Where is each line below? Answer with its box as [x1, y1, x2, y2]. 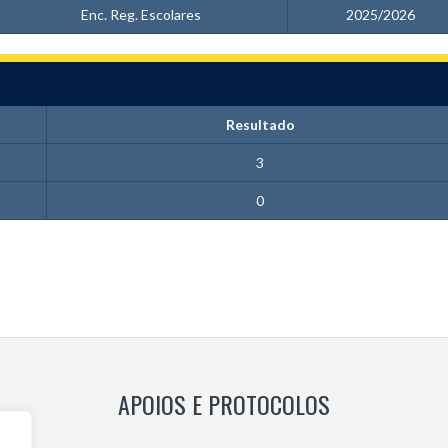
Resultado [225, 116, 295, 133]
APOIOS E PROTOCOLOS [118, 386, 330, 422]
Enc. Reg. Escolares [81, 6, 201, 23]
